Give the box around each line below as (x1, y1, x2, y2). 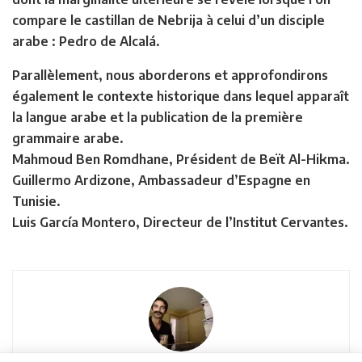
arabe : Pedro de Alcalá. (12, 32, 160, 49)
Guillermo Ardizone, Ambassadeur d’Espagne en (12, 171, 310, 188)
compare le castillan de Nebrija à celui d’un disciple (12, 11, 325, 28)
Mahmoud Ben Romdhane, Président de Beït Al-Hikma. (12, 150, 350, 167)
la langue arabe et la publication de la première (12, 108, 303, 125)
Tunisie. (12, 192, 61, 209)
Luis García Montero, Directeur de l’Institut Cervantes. (12, 213, 348, 230)
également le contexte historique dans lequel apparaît (12, 87, 349, 104)
